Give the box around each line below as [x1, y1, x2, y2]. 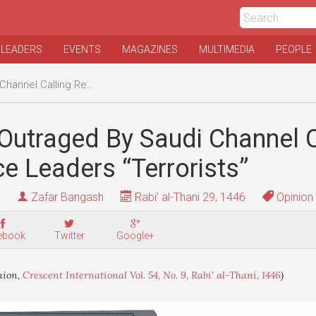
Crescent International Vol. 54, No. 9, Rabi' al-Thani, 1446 [23, 269, 281, 281]
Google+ [116, 230, 154, 241]
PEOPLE [276, 44, 312, 55]
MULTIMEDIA [199, 44, 255, 55]
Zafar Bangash [31, 190, 104, 204]
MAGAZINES [122, 44, 178, 55]
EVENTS [63, 44, 101, 55]
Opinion [274, 190, 313, 204]
